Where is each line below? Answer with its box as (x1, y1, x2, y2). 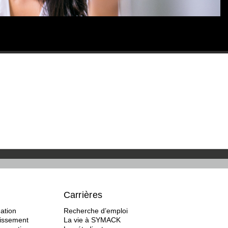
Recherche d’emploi (63, 207, 128, 215)
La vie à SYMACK (63, 216, 121, 224)
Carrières (63, 190, 103, 200)
